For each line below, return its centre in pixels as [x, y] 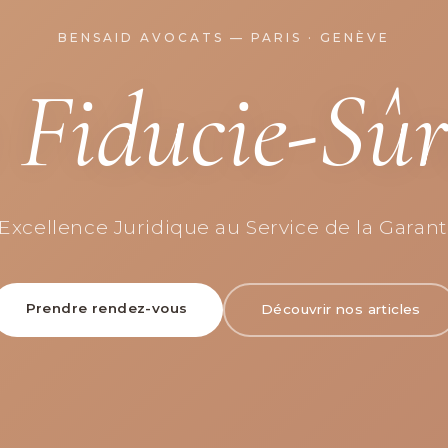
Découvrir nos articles [340, 309]
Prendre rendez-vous [106, 307]
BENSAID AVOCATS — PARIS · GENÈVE [224, 37]
